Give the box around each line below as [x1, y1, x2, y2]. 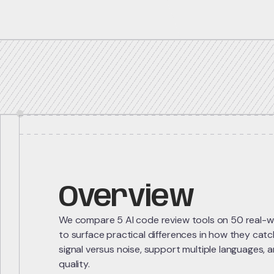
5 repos [202, 41, 243, 54]
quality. [59, 257, 90, 270]
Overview [59, 183, 194, 213]
